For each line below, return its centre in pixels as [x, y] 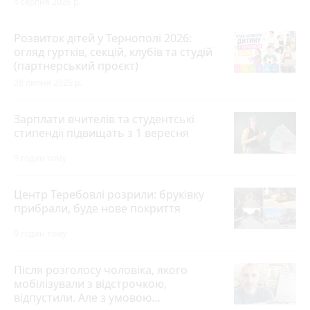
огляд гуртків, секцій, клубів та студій [113, 52]
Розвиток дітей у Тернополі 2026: [103, 38]
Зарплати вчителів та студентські [104, 119]
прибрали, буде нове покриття [97, 209]
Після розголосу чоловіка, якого [101, 270]
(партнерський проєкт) [76, 66]
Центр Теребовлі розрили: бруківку [109, 195]
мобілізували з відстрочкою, [90, 284]
